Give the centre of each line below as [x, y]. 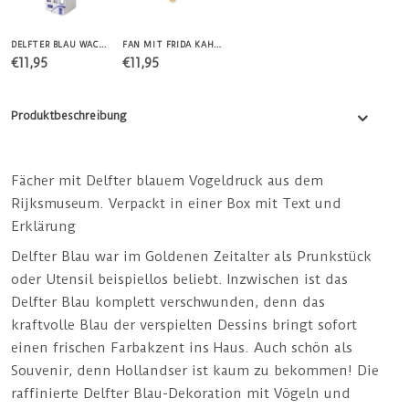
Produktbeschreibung [68, 116]
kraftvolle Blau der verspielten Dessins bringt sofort [184, 325]
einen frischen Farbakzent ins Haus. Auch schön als [182, 347]
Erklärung [43, 227]
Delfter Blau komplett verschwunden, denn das [168, 302]
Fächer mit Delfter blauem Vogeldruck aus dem [167, 181]
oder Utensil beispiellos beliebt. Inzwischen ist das [179, 279]
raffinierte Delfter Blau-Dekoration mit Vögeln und [181, 393]
